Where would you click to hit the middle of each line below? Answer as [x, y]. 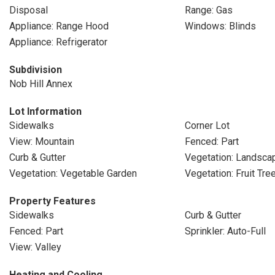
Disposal [29, 10]
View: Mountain [42, 141]
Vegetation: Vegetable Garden [73, 173]
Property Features [52, 201]
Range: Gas [208, 10]
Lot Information [45, 111]
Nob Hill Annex [41, 84]
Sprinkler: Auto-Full [225, 231]
